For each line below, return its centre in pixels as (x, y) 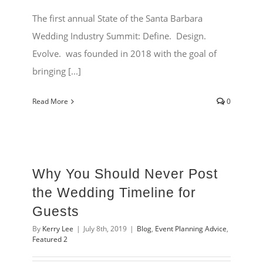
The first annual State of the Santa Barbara (117, 18)
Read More (50, 102)
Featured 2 (50, 240)
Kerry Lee (58, 229)
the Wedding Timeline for (114, 193)
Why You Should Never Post (125, 174)
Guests (56, 212)
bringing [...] (57, 71)
